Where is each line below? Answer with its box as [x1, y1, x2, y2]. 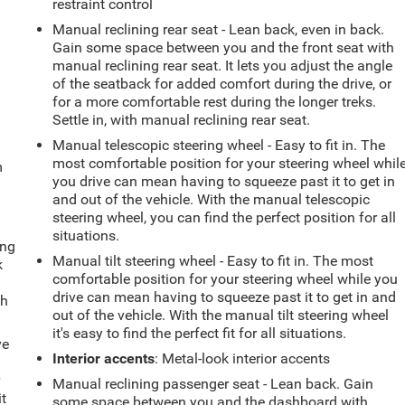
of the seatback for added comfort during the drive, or [52, 75, 392, 93]
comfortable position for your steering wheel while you [52, 270, 399, 288]
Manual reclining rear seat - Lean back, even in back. [52, 21, 385, 39]
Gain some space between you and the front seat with [52, 39, 395, 57]
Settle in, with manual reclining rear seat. [52, 111, 311, 129]
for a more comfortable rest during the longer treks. [52, 93, 377, 111]
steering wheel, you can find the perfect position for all [52, 209, 397, 227]
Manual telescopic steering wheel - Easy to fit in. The [52, 137, 386, 155]
